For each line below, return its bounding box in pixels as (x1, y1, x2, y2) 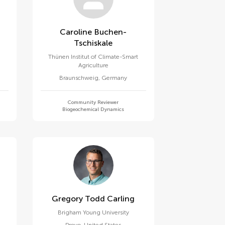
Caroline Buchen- (60, 27, 94, 37)
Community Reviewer (68, 99, 119, 105)
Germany (101, 74, 128, 81)
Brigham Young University (57, 209, 129, 216)
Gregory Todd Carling (52, 194, 135, 203)
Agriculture (78, 62, 108, 69)
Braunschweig (59, 74, 99, 81)
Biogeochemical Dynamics (62, 106, 125, 113)
